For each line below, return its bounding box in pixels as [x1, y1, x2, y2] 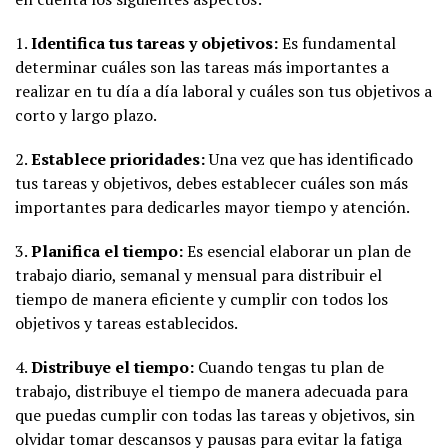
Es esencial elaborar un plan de [183, 239, 411, 262]
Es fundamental [278, 31, 396, 54]
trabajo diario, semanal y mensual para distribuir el [15, 263, 382, 286]
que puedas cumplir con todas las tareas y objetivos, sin [15, 403, 415, 426]
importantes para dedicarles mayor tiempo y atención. [15, 195, 410, 218]
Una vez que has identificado [205, 147, 413, 170]
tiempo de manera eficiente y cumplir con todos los [15, 287, 388, 310]
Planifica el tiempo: [31, 239, 183, 262]
